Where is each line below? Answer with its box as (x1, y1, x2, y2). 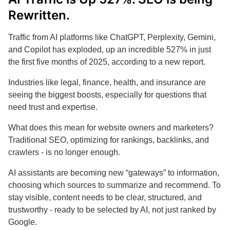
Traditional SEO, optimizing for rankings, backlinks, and (8, 136, 209, 144)
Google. (8, 218, 37, 226)
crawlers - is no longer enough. (8, 148, 120, 157)
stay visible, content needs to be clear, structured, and (8, 193, 202, 202)
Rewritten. (8, 8, 70, 23)
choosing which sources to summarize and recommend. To (8, 181, 221, 189)
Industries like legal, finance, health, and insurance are (8, 78, 206, 87)
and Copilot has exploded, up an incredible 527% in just (8, 45, 211, 54)
